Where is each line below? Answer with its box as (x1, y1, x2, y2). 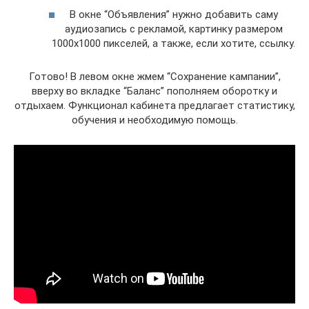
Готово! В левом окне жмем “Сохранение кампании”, (28, 70, 281, 83)
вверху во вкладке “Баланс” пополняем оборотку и (32, 85, 277, 97)
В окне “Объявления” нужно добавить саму (69, 8, 278, 21)
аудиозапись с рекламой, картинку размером (64, 23, 283, 35)
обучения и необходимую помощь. (71, 114, 238, 126)
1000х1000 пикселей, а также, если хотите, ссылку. (52, 37, 295, 50)
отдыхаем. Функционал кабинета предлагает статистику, (14, 99, 295, 112)
